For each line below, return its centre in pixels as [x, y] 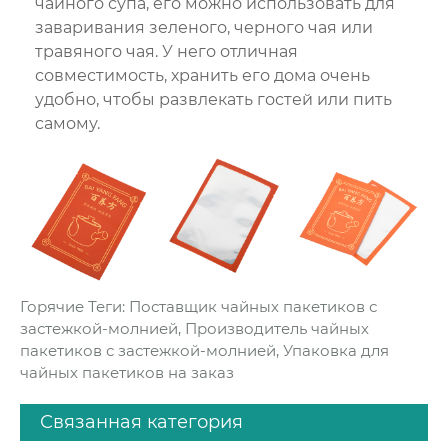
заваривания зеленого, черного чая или [204, 28]
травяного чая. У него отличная [166, 52]
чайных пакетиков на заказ [127, 372]
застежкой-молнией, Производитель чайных [194, 328]
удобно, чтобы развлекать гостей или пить [213, 100]
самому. [67, 124]
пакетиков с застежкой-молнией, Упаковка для [204, 350]
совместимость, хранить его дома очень [202, 76]
